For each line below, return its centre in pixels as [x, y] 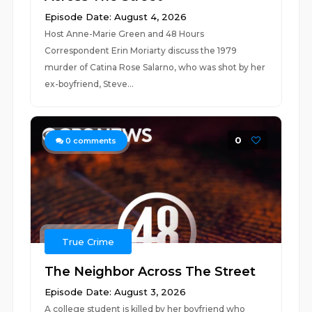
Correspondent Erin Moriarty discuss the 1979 [141, 50]
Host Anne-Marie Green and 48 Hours [125, 34]
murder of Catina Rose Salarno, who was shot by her [155, 67]
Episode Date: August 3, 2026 [116, 292]
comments [94, 141]
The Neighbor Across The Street [150, 272]
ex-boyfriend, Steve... [89, 84]
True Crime [88, 242]
